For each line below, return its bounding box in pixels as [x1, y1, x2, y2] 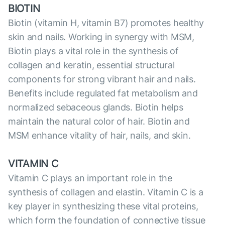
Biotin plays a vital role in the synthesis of [8, 46, 179, 57]
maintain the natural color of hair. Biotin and [8, 116, 190, 127]
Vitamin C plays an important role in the [8, 173, 172, 184]
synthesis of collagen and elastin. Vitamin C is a [8, 187, 203, 198]
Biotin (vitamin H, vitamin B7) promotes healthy [8, 18, 204, 29]
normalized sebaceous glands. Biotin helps [8, 102, 183, 113]
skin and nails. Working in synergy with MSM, [8, 32, 194, 43]
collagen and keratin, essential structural [8, 60, 175, 71]
